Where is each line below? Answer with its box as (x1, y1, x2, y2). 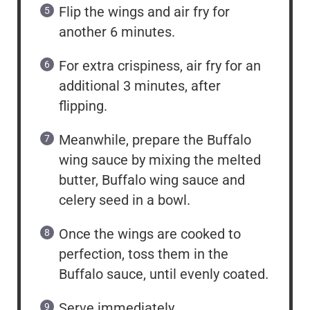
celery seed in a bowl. (59, 191, 190, 208)
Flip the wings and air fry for (59, 3, 230, 20)
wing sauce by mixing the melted (59, 151, 261, 168)
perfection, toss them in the (59, 245, 228, 262)
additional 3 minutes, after (59, 77, 221, 94)
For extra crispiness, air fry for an (59, 57, 261, 74)
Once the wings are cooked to (59, 225, 241, 242)
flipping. (59, 97, 107, 114)
